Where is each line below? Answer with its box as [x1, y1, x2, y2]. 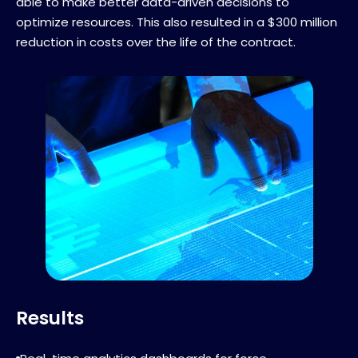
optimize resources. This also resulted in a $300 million [16, 14, 337, 31]
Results [16, 304, 84, 331]
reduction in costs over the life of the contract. [16, 34, 296, 51]
